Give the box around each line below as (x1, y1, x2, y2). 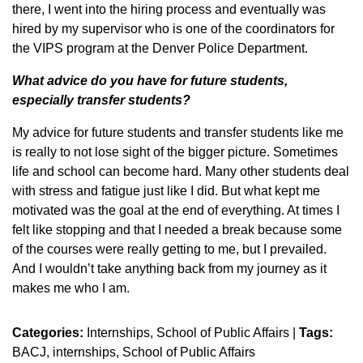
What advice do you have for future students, (12, 74, 288, 88)
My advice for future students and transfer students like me (12, 126, 344, 139)
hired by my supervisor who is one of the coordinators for (12, 22, 335, 36)
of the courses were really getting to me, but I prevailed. (12, 242, 327, 256)
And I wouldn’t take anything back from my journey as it (12, 262, 327, 275)
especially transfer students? (12, 93, 190, 107)
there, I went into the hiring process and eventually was (12, 2, 326, 16)
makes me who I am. (12, 281, 130, 295)
